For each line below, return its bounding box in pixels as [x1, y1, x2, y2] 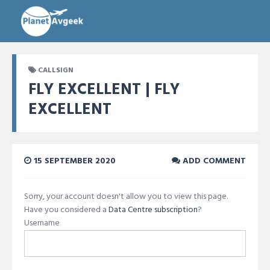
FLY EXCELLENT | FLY [28, 78, 180, 102]
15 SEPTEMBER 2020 [31, 154, 116, 168]
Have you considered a [24, 203, 108, 217]
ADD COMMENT [180, 154, 246, 168]
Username [24, 216, 60, 230]
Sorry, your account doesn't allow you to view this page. [24, 190, 228, 204]
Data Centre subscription [108, 203, 198, 217]
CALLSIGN [38, 64, 74, 77]
